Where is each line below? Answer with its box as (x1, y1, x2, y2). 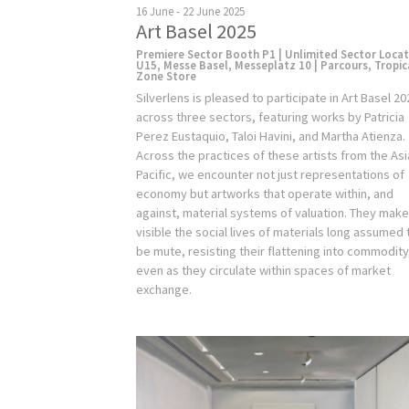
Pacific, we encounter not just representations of (136, 165, 405, 183)
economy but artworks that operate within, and (136, 184, 394, 202)
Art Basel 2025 (136, 17, 257, 44)
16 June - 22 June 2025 (136, 3, 246, 18)
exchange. (136, 280, 193, 298)
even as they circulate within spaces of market (136, 261, 392, 278)
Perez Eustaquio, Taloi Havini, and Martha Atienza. (136, 127, 406, 144)
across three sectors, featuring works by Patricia (136, 108, 405, 125)
